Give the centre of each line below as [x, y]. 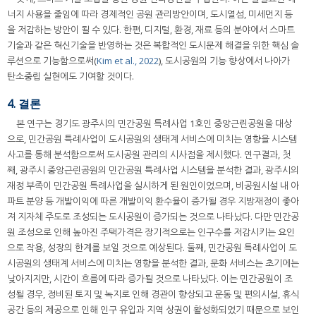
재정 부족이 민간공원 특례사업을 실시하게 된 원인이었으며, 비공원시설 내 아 [153, 186]
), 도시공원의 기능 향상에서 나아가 [224, 61]
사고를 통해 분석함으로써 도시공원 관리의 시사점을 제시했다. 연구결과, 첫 [149, 155]
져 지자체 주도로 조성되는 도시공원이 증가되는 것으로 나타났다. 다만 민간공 [153, 217]
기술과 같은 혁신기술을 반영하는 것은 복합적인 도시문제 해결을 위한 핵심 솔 [153, 45]
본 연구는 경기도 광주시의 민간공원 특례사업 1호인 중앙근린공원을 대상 [154, 124]
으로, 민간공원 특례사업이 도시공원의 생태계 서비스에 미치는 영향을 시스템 [152, 139]
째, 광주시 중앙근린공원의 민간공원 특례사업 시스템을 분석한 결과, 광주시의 [153, 170]
